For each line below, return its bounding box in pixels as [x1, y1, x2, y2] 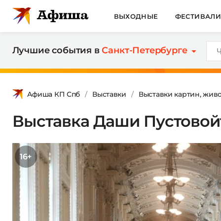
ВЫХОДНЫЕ [113, 12, 158, 20]
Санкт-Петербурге [102, 45, 187, 56]
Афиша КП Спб [27, 89, 80, 99]
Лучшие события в [12, 45, 102, 56]
